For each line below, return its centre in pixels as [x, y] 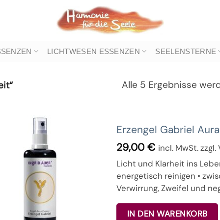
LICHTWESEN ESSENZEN [94, 51]
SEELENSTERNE [186, 51]
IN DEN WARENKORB [167, 213]
